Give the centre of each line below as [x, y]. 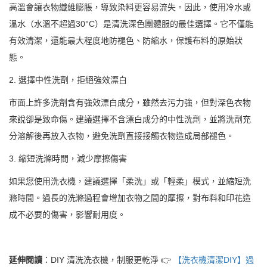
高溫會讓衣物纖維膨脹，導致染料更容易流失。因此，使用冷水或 [130, 7]
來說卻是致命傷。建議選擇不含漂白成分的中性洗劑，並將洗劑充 [130, 119]
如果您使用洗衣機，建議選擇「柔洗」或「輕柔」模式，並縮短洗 [130, 181]
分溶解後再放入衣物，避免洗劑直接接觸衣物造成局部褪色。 [122, 136]
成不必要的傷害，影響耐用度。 [67, 214]
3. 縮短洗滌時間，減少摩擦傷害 [68, 158]
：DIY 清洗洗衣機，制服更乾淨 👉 [108, 260]
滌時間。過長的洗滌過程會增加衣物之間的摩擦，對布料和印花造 [130, 198]
